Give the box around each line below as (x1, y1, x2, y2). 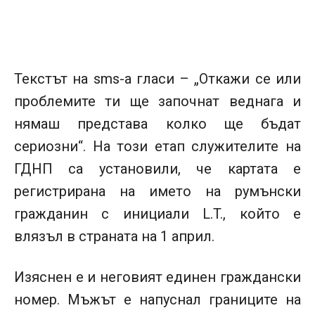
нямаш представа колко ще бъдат (14, 115, 301, 132)
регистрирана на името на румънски (14, 182, 301, 200)
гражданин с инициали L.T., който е (14, 205, 301, 222)
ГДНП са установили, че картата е (14, 160, 301, 177)
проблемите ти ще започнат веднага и (14, 92, 301, 110)
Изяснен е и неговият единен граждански (14, 268, 301, 285)
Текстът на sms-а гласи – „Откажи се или (14, 70, 301, 87)
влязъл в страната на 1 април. (14, 227, 214, 245)
